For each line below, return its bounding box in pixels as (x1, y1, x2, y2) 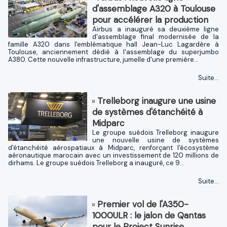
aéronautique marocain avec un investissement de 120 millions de (8, 150, 219, 160)
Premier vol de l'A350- (97, 198, 189, 210)
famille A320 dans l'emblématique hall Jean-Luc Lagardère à (8, 40, 219, 49)
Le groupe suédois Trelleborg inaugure (92, 128, 219, 137)
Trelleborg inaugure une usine (97, 95, 216, 106)
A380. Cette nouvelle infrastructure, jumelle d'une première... (8, 55, 199, 64)
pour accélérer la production (92, 14, 209, 25)
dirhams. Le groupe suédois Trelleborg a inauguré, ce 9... (8, 158, 184, 167)
